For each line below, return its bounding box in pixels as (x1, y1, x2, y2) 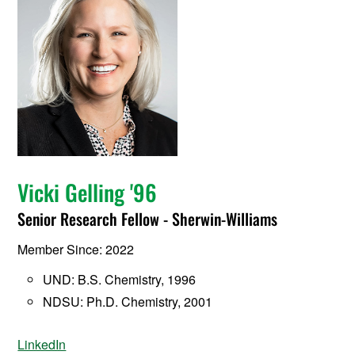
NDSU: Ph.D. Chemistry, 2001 (43, 292, 213, 311)
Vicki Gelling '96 (17, 176, 158, 209)
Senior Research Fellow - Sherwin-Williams (17, 207, 278, 231)
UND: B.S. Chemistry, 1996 (43, 270, 197, 289)
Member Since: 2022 (17, 240, 135, 259)
